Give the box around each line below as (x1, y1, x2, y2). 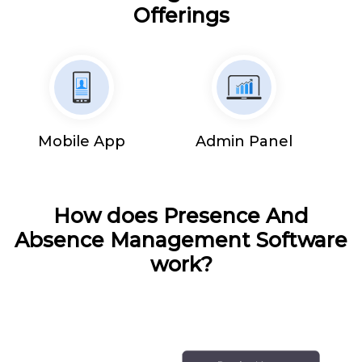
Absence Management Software (15, 227, 347, 252)
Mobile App (37, 132, 125, 150)
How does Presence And (53, 203, 309, 228)
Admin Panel (196, 132, 293, 150)
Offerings (133, 2, 229, 27)
